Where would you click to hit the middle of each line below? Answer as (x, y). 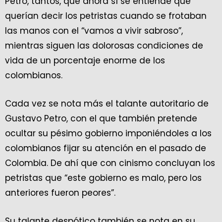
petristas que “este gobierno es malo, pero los (103, 178)
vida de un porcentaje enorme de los (85, 60)
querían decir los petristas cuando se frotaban (106, 16)
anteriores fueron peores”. (60, 193)
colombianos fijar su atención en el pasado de (106, 148)
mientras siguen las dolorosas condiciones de (104, 46)
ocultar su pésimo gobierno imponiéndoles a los (108, 133)
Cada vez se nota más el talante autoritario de (107, 104)
